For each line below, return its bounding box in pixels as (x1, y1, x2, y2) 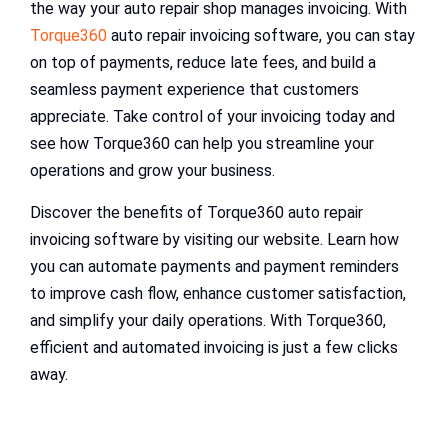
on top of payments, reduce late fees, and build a (30, 53, 376, 73)
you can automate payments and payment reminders (30, 257, 399, 277)
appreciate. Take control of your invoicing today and (30, 107, 395, 127)
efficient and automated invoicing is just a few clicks (30, 338, 398, 358)
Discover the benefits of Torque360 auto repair (30, 203, 363, 223)
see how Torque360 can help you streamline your (30, 134, 374, 154)
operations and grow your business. (30, 161, 275, 181)
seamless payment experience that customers (30, 80, 359, 100)
